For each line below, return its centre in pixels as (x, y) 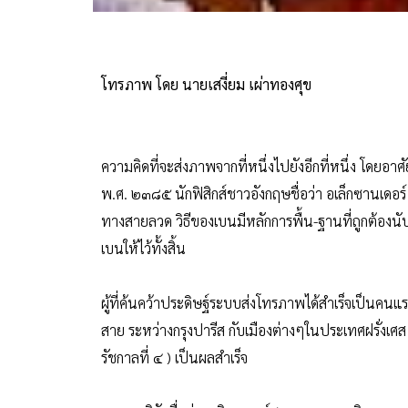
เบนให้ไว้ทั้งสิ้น (143, 248)
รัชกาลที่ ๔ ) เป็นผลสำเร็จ (174, 357)
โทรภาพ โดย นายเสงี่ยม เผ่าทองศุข (206, 84)
